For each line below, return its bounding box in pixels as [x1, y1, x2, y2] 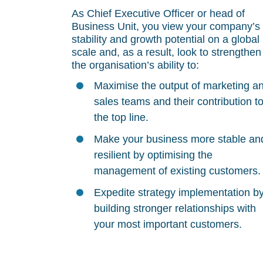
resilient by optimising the [94, 149, 213, 161]
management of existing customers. [94, 165, 261, 177]
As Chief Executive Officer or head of [72, 8, 245, 19]
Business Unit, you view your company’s [72, 21, 260, 32]
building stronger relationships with [94, 203, 256, 214]
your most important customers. [94, 218, 242, 230]
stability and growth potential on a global [72, 33, 259, 45]
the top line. [94, 112, 149, 123]
